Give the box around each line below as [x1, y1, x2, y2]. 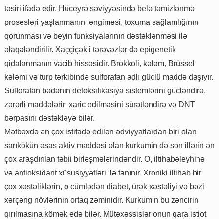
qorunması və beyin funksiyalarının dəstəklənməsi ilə [4, 31, 187, 40]
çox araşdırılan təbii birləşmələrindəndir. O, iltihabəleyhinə [4, 154, 205, 163]
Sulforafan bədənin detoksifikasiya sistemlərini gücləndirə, [4, 86, 206, 95]
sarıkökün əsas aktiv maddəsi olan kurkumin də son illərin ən [4, 141, 215, 150]
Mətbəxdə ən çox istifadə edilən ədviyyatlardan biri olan [4, 127, 197, 136]
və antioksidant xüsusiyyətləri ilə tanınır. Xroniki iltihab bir [4, 168, 201, 177]
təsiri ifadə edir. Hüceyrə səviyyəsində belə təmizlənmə [4, 4, 195, 13]
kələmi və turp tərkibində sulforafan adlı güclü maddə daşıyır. [4, 72, 213, 81]
